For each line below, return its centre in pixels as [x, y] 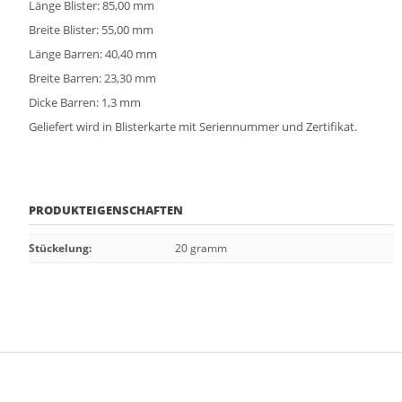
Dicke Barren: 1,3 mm [85, 102]
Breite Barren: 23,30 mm [92, 78]
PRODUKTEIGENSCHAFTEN [106, 210]
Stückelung [59, 248]
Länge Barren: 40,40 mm [93, 54]
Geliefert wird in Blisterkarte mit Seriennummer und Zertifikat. [193, 127]
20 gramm [201, 248]
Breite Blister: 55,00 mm [91, 30]
